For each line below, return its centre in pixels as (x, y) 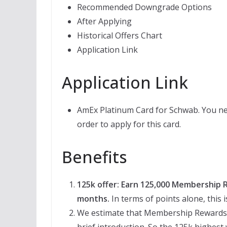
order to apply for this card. (129, 124)
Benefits (94, 157)
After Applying (104, 21)
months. (93, 198)
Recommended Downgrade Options (144, 7)
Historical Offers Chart (120, 35)
